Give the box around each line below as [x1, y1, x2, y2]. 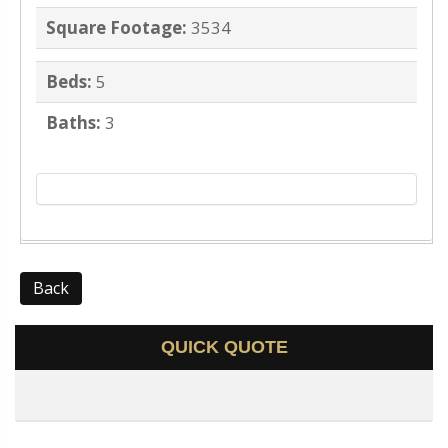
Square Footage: [46, 16, 187, 40]
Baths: [46, 111, 101, 135]
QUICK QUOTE [160, 337, 288, 358]
